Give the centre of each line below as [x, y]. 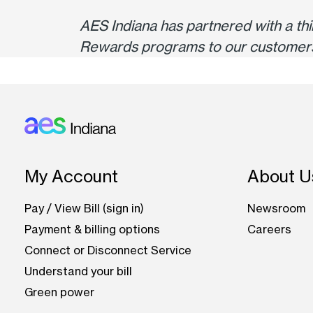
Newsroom [276, 209]
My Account [72, 177]
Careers [269, 230]
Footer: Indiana [54, 166]
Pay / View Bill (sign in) [85, 209]
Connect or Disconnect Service [108, 250]
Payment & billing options [93, 230]
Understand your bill [79, 271]
